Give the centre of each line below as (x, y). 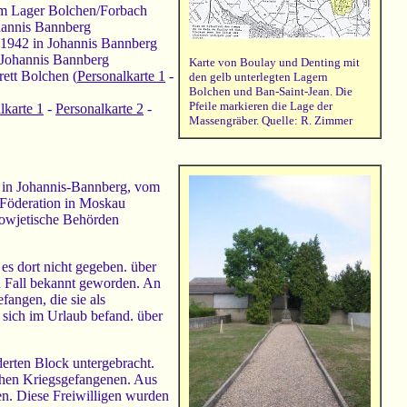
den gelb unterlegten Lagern (258, 77)
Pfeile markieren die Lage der (261, 106)
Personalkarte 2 (99, 109)
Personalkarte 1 (121, 76)
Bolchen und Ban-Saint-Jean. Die (271, 92)
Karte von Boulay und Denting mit (274, 63)
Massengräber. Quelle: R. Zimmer (271, 121)
